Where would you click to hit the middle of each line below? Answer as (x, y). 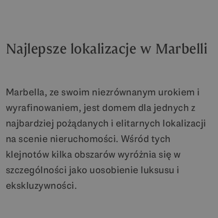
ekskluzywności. (42, 186)
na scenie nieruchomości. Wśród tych (88, 139)
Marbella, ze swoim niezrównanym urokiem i (103, 92)
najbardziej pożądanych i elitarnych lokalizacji (106, 123)
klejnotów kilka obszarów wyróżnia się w (93, 154)
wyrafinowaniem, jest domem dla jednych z (101, 108)
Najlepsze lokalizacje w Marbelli (107, 49)
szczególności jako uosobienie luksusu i (93, 170)
